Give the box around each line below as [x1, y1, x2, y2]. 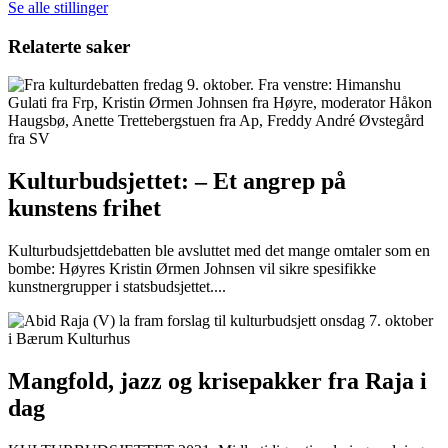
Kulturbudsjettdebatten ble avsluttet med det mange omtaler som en [8, 242, 430, 260]
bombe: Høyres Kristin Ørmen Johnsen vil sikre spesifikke [8, 260, 376, 278]
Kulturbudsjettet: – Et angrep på [8, 168, 346, 195]
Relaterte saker [8, 35, 130, 57]
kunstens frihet [8, 195, 161, 222]
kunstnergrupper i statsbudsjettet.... [8, 278, 226, 296]
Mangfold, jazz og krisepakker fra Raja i [8, 367, 427, 394]
